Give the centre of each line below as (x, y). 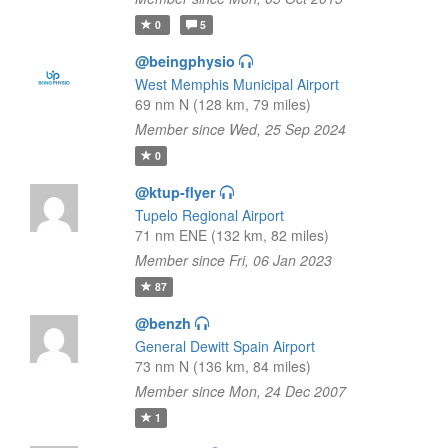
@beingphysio (184, 61)
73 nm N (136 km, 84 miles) (222, 366)
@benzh (162, 323)
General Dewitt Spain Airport (224, 346)
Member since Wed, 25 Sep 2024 (240, 129)
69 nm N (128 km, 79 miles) (222, 104)
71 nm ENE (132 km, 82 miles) (231, 235)
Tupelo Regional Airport (209, 215)
